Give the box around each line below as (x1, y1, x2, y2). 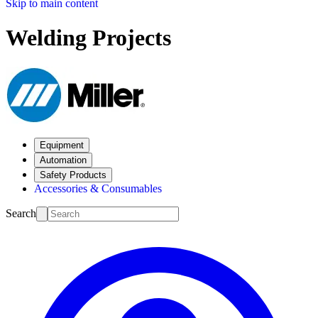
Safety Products (40, 169, 106, 180)
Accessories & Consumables (34, 182, 162, 194)
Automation (40, 154, 87, 165)
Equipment (40, 139, 84, 150)
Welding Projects (6, 25, 171, 51)
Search (6, 207, 36, 219)
